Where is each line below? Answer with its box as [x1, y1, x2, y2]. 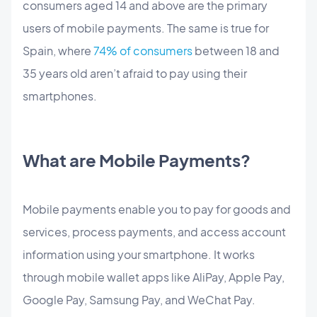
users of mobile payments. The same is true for [23, 20, 269, 35]
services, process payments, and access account [23, 224, 286, 239]
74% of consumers [91, 42, 192, 58]
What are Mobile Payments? [23, 149, 250, 171]
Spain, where [23, 42, 91, 58]
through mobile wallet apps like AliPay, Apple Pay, [23, 269, 284, 284]
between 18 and [192, 42, 279, 58]
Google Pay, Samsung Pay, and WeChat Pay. [23, 292, 258, 307]
